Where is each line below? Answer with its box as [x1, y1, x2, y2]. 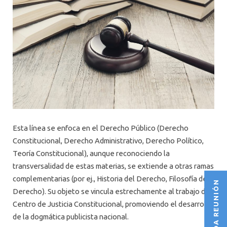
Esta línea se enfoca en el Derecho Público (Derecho [13, 123, 188, 132]
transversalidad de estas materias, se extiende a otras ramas [13, 161, 214, 170]
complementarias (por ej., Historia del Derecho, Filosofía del [13, 174, 209, 183]
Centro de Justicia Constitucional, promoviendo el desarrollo [13, 199, 213, 208]
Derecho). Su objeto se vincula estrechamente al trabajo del [13, 186, 212, 196]
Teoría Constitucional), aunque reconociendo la [13, 148, 170, 158]
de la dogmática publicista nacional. [13, 212, 129, 221]
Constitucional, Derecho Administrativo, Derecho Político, [13, 136, 204, 145]
